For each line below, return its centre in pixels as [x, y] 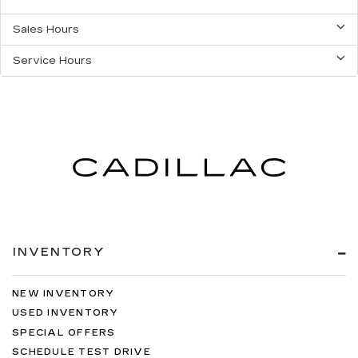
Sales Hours [46, 30]
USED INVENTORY [66, 313]
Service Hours [52, 61]
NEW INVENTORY [64, 293]
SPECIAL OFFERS [64, 332]
